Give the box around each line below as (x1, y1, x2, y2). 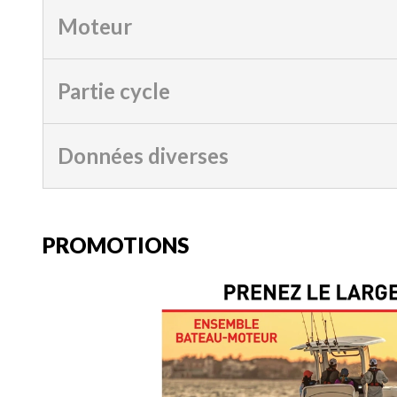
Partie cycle (58, 78, 170, 105)
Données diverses (58, 143, 229, 169)
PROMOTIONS (43, 232, 189, 259)
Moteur (58, 13, 132, 40)
